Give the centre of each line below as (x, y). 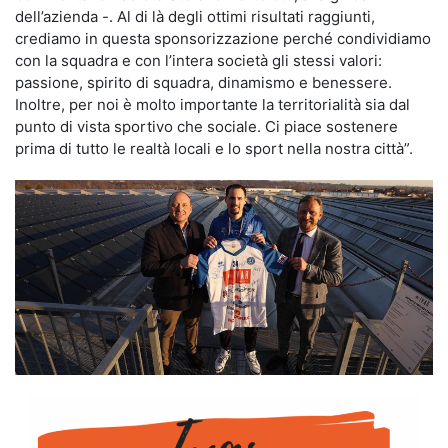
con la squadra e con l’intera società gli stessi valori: (198, 61)
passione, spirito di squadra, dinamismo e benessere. (203, 83)
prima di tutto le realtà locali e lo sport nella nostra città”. (214, 149)
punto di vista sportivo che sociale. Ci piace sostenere (206, 127)
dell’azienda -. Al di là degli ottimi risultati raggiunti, (195, 17)
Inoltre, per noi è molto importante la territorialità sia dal (212, 105)
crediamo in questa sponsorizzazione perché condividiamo (223, 39)
